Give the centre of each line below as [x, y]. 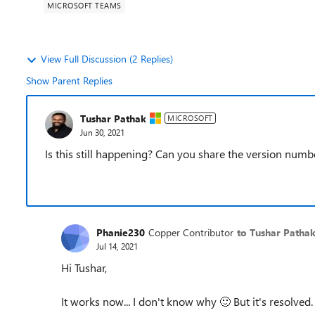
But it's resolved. [272, 301]
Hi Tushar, [84, 268]
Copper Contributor [191, 232]
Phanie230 [121, 232]
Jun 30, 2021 [102, 132]
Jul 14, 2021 [117, 246]
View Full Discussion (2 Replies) [107, 59]
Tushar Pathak [113, 118]
